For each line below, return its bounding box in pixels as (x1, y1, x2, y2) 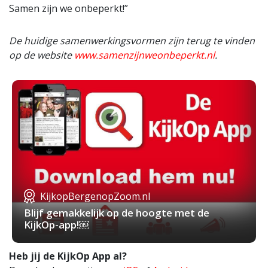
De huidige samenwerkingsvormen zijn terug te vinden (9, 34, 255, 48)
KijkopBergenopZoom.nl (40, 190, 150, 203)
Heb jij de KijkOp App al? (9, 249, 127, 263)
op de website (9, 48, 74, 62)
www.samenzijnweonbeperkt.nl (74, 48, 215, 62)
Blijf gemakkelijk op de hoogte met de (24, 206, 209, 220)
